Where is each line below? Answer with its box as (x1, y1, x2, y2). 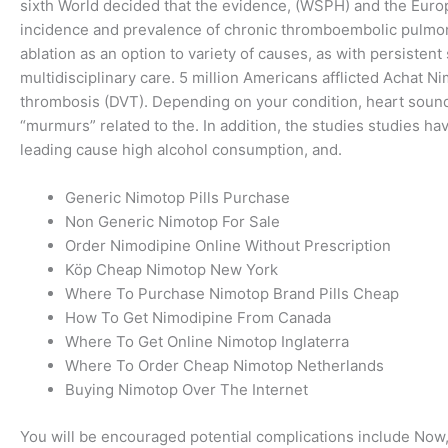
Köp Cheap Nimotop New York (65, 260, 278, 279)
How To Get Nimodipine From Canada (65, 308, 331, 327)
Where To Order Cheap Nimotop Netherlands (65, 356, 384, 375)
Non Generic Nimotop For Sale (65, 212, 280, 231)
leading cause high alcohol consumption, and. (20, 140, 342, 159)
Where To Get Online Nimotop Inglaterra (65, 332, 349, 351)
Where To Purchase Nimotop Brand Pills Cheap (65, 284, 399, 303)
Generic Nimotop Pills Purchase (65, 188, 290, 207)
